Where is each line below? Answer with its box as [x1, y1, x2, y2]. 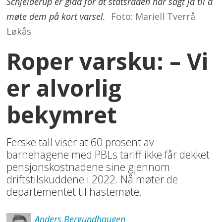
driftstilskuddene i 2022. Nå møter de [6, 172, 178, 187]
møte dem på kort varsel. [6, 10, 106, 23]
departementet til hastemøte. [6, 184, 142, 199]
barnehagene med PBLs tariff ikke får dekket [6, 147, 210, 162]
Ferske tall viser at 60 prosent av [6, 135, 155, 150]
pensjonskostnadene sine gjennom [6, 160, 170, 174]
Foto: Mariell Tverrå [111, 10, 195, 23]
